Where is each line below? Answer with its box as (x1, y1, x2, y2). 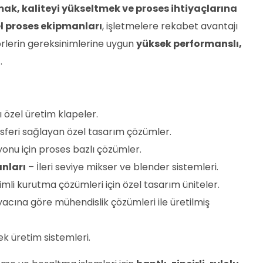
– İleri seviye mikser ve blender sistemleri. (26, 160, 218, 174)
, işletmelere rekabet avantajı (102, 19, 238, 33)
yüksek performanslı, (136, 37, 242, 50)
